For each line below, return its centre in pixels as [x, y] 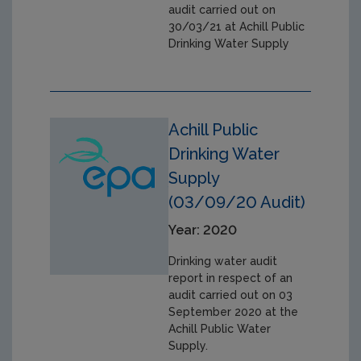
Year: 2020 [203, 230]
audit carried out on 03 [231, 295]
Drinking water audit [223, 261]
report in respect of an [231, 278]
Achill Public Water [220, 328]
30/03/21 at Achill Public [237, 26]
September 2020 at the [234, 311]
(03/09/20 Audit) [237, 202]
